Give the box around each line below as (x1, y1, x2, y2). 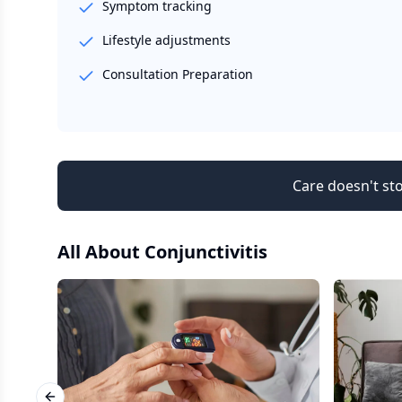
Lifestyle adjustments (102, 31, 231, 48)
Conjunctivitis (144, 240, 267, 264)
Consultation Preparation (102, 66, 253, 83)
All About (57, 240, 144, 264)
